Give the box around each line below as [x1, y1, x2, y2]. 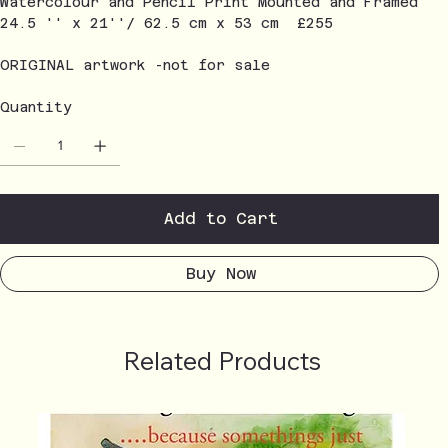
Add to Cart [163, 208, 278, 228]
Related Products [122, 345, 321, 377]
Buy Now [185, 263, 256, 283]
